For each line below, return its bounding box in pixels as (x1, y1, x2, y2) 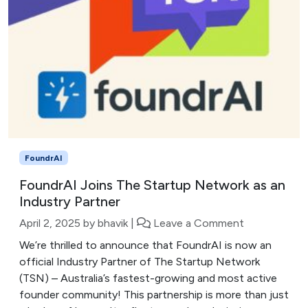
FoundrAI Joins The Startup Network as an (19, 176, 285, 193)
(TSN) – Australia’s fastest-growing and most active (19, 271, 277, 285)
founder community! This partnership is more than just (19, 287, 289, 301)
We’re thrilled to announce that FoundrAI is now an (19, 238, 272, 252)
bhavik (98, 216, 128, 230)
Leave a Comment (153, 216, 244, 230)
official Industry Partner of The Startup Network (19, 254, 260, 268)
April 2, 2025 (19, 216, 80, 230)
